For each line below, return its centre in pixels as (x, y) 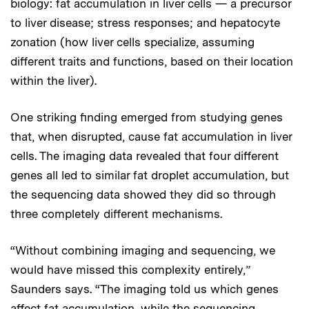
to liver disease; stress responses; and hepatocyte (145, 22)
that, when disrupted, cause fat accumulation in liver (151, 136)
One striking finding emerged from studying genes (147, 117)
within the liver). (53, 80)
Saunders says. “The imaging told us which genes (144, 289)
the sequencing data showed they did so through (143, 194)
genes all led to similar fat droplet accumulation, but (150, 175)
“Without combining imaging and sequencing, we (143, 250)
